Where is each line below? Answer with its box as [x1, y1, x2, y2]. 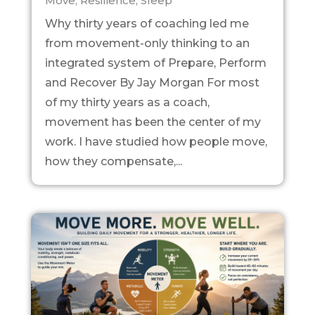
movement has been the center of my [44, 115, 261, 129]
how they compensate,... [44, 154, 182, 168]
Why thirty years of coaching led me [44, 16, 249, 30]
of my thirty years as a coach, [44, 95, 210, 109]
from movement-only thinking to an [44, 36, 250, 50]
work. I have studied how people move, [44, 134, 267, 148]
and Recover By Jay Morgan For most [44, 75, 259, 89]
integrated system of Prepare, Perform [44, 56, 266, 70]
